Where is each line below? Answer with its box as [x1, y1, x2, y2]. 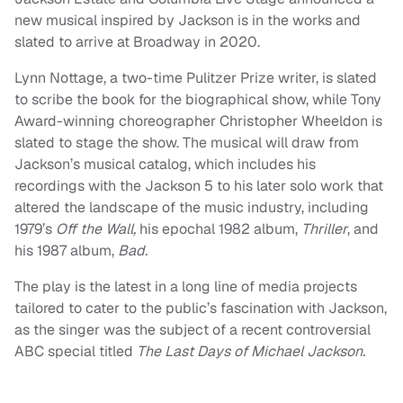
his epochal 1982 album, [139, 219, 301, 239]
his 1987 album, [14, 241, 118, 261]
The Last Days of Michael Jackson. [137, 342, 369, 362]
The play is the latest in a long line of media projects [14, 277, 357, 297]
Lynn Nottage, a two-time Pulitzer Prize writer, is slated [14, 68, 377, 88]
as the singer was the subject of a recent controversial [14, 320, 371, 340]
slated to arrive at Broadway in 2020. [14, 32, 260, 52]
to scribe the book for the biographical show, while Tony [14, 90, 381, 110]
